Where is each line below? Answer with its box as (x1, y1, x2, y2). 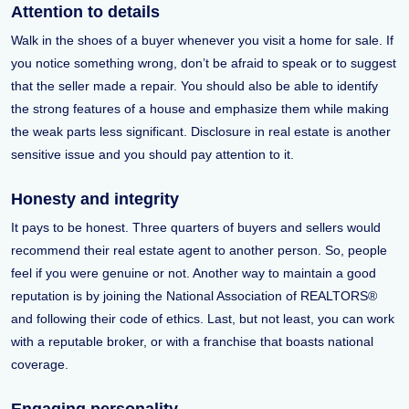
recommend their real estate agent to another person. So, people (11, 243, 387, 258)
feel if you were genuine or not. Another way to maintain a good (11, 266, 376, 281)
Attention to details (11, 3, 160, 22)
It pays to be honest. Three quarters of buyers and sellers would (11, 220, 381, 236)
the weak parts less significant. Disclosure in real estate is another (11, 124, 391, 140)
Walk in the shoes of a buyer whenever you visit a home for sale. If (11, 33, 393, 48)
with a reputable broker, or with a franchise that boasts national (11, 334, 373, 350)
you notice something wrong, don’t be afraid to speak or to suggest (11, 56, 396, 71)
